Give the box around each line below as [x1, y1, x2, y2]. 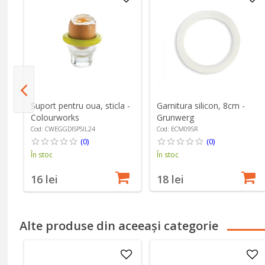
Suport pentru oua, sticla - [30, 100, 130, 112]
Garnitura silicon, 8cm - [156, 100, 245, 112]
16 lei [30, 172, 58, 187]
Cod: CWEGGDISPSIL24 [30, 124, 95, 134]
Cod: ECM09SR [156, 124, 198, 134]
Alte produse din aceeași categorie [20, 217, 219, 234]
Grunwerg [156, 112, 194, 124]
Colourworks [30, 112, 79, 124]
